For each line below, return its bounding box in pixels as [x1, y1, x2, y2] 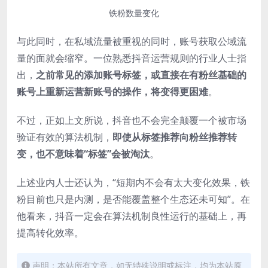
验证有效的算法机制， [17, 130, 112, 144]
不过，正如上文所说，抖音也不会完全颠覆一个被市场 [17, 113, 246, 127]
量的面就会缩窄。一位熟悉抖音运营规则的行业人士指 [17, 51, 246, 65]
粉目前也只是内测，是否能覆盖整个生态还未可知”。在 [17, 192, 250, 206]
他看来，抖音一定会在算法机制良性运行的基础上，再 [17, 209, 246, 223]
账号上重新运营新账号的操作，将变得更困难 [17, 84, 208, 98]
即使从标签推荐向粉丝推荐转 [112, 130, 237, 144]
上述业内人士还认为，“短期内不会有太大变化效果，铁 [17, 175, 250, 189]
